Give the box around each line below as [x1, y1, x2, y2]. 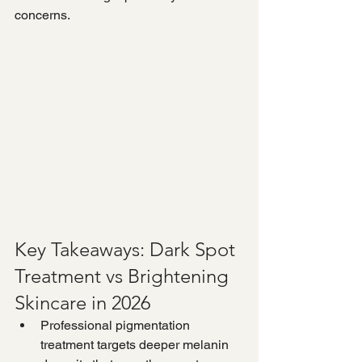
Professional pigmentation [40, 318, 193, 334]
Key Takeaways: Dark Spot [15, 238, 240, 262]
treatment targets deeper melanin [40, 337, 232, 353]
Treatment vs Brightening [15, 264, 234, 288]
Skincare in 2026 [15, 291, 150, 315]
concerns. [15, 7, 70, 23]
